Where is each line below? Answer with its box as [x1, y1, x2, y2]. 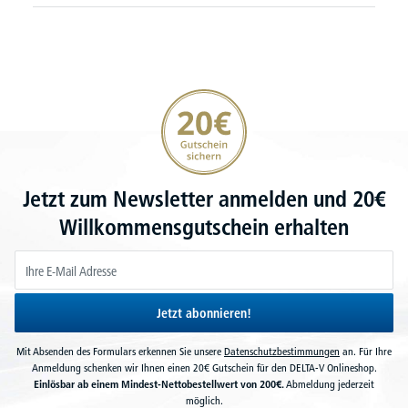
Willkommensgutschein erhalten [59, 214, 349, 240]
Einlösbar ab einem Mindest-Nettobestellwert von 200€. [34, 377, 284, 391]
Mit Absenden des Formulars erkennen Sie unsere [16, 344, 224, 358]
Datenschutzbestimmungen [224, 344, 340, 358]
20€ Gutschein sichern [160, 89, 267, 106]
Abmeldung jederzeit [284, 377, 374, 391]
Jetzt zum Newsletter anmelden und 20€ [23, 186, 385, 212]
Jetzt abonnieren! [157, 305, 251, 321]
